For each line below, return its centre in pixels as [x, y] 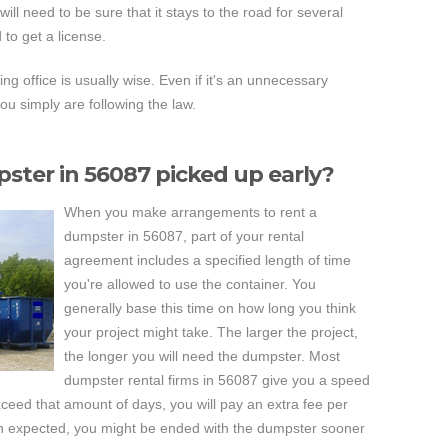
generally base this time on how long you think [210, 308]
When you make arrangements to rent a [190, 212]
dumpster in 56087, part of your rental [184, 236]
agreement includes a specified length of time [207, 260]
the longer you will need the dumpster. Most [202, 356]
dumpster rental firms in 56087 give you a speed [217, 380]
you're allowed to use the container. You [190, 284]
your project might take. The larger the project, [211, 332]
